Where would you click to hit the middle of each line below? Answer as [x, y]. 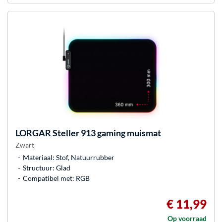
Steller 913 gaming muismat [106, 133]
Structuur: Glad [47, 168]
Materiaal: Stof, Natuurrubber [69, 157]
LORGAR [33, 133]
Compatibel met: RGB [56, 178]
